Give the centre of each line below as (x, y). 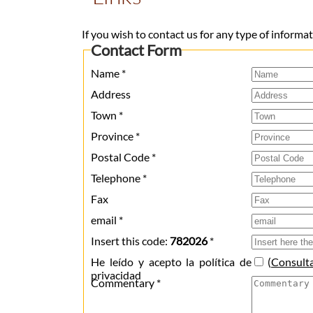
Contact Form (136, 50)
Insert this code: (130, 241)
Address (111, 94)
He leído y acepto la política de (171, 262)
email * (107, 220)
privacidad (116, 275)
